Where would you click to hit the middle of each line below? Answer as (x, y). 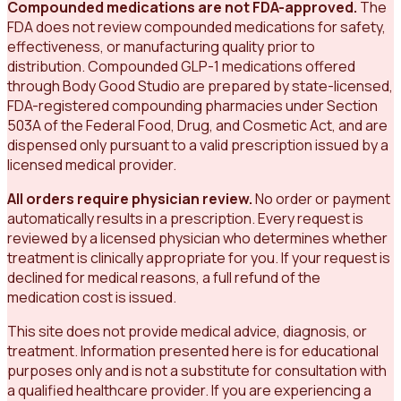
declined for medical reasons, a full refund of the (164, 278)
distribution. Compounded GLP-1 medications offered (181, 67)
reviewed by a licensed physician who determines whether (197, 239)
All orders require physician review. (131, 199)
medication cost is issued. (92, 298)
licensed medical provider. (92, 165)
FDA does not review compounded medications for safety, (196, 27)
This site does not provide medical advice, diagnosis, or (187, 332)
